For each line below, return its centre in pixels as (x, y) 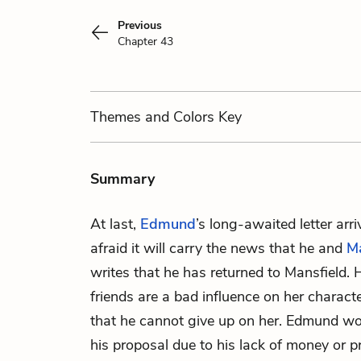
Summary (122, 179)
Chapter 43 (145, 41)
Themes (118, 117)
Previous (140, 25)
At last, (115, 224)
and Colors (180, 117)
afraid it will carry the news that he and (218, 248)
